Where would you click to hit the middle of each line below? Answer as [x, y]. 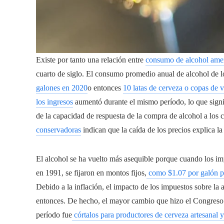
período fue [54, 214]
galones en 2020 [62, 87]
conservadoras [58, 129]
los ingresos [54, 101]
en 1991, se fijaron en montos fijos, [91, 172]
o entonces [105, 87]
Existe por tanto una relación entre [91, 59]
